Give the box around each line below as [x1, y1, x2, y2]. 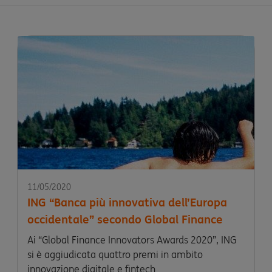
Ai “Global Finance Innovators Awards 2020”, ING [27, 234, 236, 246]
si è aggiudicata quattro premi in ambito [27, 248, 203, 260]
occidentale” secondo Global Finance [27, 212, 223, 226]
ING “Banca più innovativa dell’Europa [27, 195, 227, 209]
